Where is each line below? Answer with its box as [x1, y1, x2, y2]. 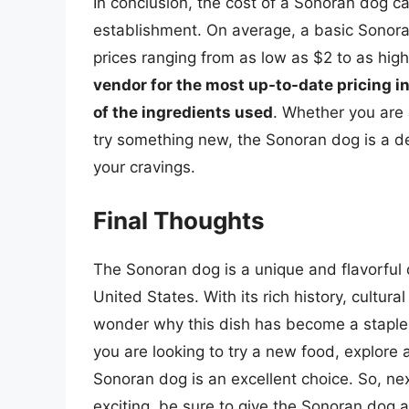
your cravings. [93, 158, 195, 177]
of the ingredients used [93, 103, 273, 122]
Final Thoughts [93, 205, 265, 235]
